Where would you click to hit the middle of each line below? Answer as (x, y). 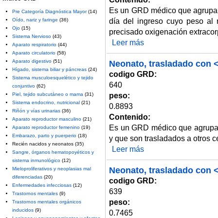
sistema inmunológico (36, 161)
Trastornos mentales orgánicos (47, 202)
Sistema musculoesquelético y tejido (53, 78)
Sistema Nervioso (32, 36)
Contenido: (131, 117)
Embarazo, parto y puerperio (44, 136)
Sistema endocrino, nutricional (46, 103)
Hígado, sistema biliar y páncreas (49, 70)
